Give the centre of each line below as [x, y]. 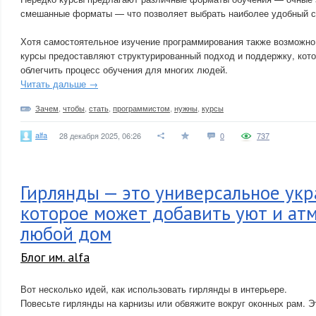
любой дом [66, 233]
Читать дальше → [59, 84]
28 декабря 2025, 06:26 [100, 135]
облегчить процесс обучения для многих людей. [124, 69]
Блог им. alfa [55, 257]
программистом [141, 108]
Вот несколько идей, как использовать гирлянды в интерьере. [154, 289]
